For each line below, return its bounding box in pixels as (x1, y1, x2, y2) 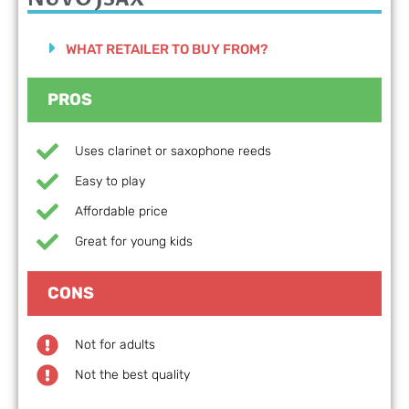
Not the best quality (75, 366, 190, 383)
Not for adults (75, 336, 155, 352)
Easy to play (75, 173, 145, 189)
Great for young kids (75, 233, 193, 249)
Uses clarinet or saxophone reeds (75, 142, 271, 159)
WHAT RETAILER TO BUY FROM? (66, 40, 267, 58)
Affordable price (75, 203, 168, 219)
